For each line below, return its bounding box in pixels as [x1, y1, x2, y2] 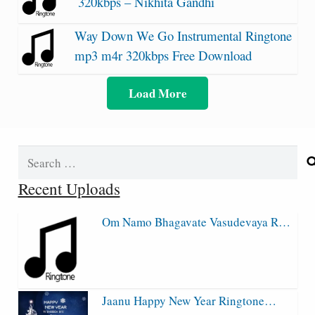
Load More [128, 84, 187, 102]
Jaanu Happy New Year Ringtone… [102, 292, 277, 309]
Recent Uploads [18, 178, 120, 200]
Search [17, 146, 51, 163]
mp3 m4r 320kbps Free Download [74, 46, 252, 65]
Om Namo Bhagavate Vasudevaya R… [102, 214, 291, 231]
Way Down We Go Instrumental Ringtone [74, 27, 292, 45]
